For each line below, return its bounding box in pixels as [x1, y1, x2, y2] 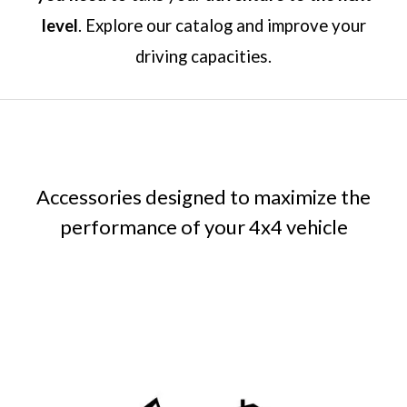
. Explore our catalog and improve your [77, 15, 366, 36]
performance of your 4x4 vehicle [59, 214, 348, 240]
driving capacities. [135, 46, 272, 67]
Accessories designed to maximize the [36, 184, 371, 210]
